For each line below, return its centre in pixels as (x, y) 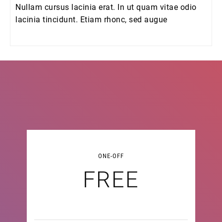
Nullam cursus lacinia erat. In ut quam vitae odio (106, 7)
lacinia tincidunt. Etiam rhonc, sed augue (91, 20)
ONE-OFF (111, 156)
